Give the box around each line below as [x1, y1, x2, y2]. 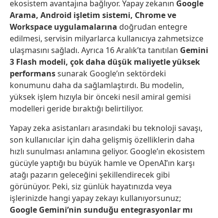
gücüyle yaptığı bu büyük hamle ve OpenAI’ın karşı [10, 158, 195, 169]
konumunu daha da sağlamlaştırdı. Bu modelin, [10, 80, 184, 91]
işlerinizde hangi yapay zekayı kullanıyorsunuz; [10, 193, 181, 204]
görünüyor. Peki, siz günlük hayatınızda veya [10, 181, 172, 192]
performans [10, 68, 55, 79]
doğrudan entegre [117, 21, 187, 33]
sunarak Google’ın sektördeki [55, 68, 166, 79]
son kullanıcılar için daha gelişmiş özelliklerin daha [10, 134, 195, 145]
